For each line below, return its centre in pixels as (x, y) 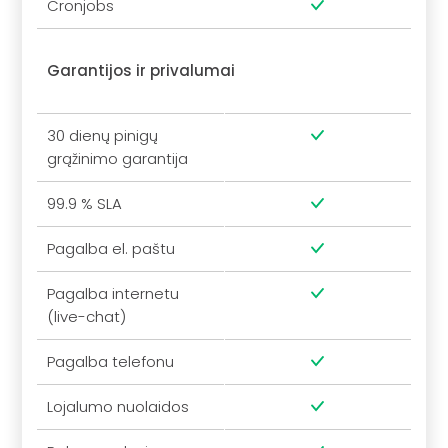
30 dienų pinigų (103, 136)
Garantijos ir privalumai (141, 71)
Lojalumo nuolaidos (118, 407)
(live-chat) (87, 317)
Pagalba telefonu (111, 362)
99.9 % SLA (85, 204)
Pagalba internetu (113, 294)
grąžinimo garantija (118, 159)
